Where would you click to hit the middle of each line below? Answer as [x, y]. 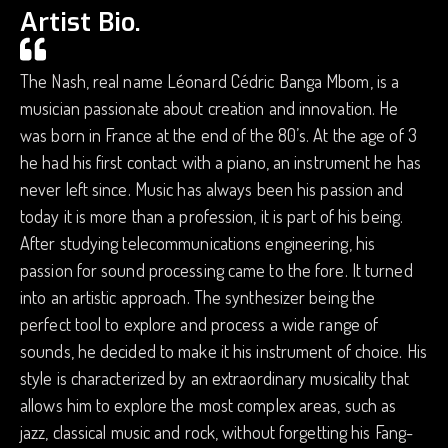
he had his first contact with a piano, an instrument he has [220, 162]
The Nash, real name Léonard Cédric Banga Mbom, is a [210, 81]
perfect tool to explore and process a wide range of [199, 324]
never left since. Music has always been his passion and [212, 189]
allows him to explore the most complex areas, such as [208, 405]
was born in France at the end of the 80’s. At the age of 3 [218, 135]
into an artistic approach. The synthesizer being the [198, 297]
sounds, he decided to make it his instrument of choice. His [223, 351]
